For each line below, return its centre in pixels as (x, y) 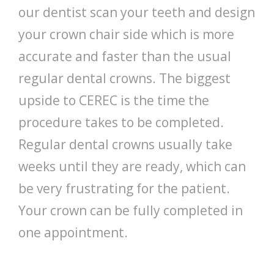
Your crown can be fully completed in (131, 211)
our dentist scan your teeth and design (137, 13)
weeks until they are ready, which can (132, 167)
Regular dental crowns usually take (125, 145)
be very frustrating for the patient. (124, 189)
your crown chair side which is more (126, 35)
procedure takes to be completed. (121, 123)
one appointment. (73, 233)
